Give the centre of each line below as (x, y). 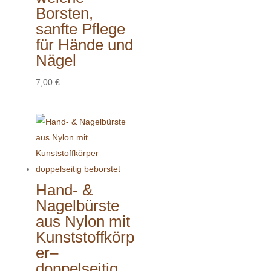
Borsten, (64, 13)
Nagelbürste (77, 206)
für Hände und (84, 44)
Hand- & (64, 190)
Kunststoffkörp (85, 237)
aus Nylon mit (83, 222)
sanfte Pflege (80, 29)
